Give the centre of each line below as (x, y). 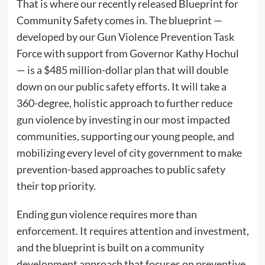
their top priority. (56, 186)
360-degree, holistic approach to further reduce (124, 103)
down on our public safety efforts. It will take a (121, 87)
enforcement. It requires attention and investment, (132, 231)
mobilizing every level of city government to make (129, 153)
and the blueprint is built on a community (110, 248)
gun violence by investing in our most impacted (123, 120)
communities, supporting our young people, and (125, 136)
